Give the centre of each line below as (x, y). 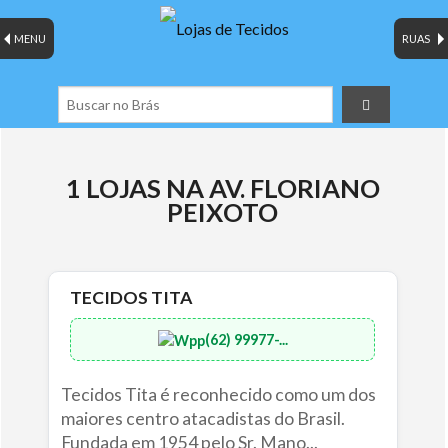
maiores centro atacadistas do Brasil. (202, 419)
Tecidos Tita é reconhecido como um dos (218, 395)
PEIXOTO (223, 212)
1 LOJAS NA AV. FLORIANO (222, 188)
